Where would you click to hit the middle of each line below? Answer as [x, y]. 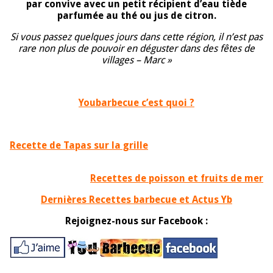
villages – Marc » [136, 60]
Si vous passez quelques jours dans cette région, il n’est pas [136, 37]
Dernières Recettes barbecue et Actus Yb [136, 200]
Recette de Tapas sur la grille [79, 146]
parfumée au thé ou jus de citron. [136, 16]
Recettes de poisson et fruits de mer [177, 179]
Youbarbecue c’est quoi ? [136, 103]
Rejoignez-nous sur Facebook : [136, 221]
